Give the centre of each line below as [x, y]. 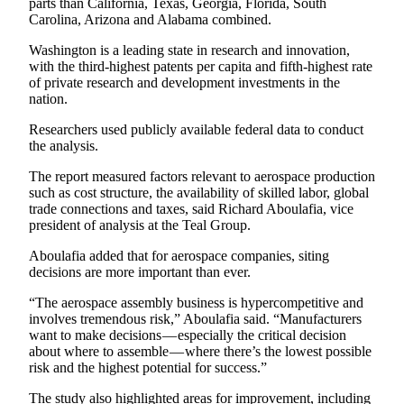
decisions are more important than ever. [140, 272]
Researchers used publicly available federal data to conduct [196, 130]
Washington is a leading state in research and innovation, [189, 50]
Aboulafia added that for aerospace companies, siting [179, 256]
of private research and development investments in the [184, 83]
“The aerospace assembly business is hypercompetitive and [196, 303]
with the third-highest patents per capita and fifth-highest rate [201, 67]
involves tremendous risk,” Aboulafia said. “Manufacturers [195, 319]
